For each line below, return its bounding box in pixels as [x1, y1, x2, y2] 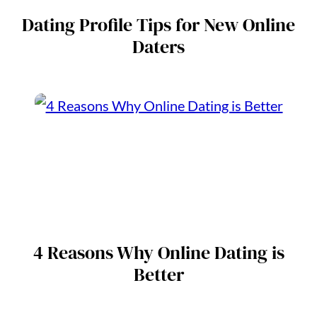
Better [133, 262, 184, 288]
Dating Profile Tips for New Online [22, 12, 295, 38]
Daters [132, 34, 185, 60]
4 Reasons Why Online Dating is [33, 240, 284, 266]
